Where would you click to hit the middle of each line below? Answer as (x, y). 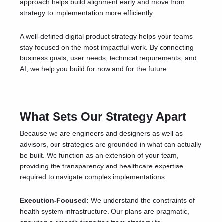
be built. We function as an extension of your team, (99, 155)
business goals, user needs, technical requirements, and (108, 58)
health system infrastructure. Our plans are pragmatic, (105, 211)
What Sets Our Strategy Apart (103, 117)
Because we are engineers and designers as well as (101, 133)
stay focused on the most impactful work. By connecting (107, 47)
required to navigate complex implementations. (93, 177)
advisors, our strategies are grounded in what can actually (111, 144)
